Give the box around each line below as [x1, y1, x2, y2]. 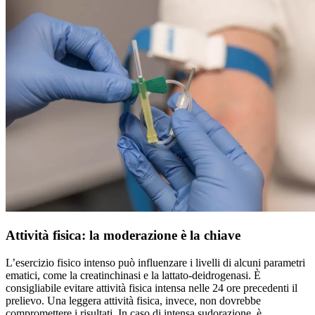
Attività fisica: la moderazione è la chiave [6, 228, 240, 243]
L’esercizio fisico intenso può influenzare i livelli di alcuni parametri [6, 256, 305, 269]
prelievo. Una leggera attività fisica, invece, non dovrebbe [6, 294, 261, 307]
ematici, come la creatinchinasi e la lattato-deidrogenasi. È [6, 269, 261, 281]
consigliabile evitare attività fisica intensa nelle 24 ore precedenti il [6, 281, 297, 294]
